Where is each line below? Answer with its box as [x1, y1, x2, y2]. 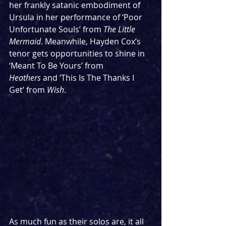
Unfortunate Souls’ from [9, 23, 103, 35]
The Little [103, 23, 137, 35]
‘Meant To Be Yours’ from [9, 60, 105, 71]
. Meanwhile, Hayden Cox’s [41, 35, 143, 47]
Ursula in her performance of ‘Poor [9, 11, 144, 23]
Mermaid [9, 35, 41, 47]
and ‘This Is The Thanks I [41, 72, 136, 83]
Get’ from [9, 84, 47, 95]
